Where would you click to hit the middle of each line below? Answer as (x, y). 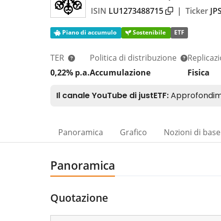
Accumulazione (120, 72)
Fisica (199, 72)
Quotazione (79, 198)
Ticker (197, 11)
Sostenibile (149, 33)
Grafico (133, 132)
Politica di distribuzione (134, 57)
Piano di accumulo (90, 33)
